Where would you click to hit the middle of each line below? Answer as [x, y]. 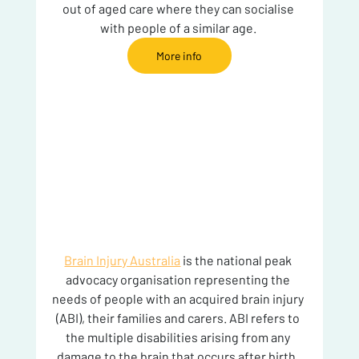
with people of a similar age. [179, 27]
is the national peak [238, 260]
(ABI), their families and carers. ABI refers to [179, 317]
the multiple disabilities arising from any [179, 337]
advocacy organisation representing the [179, 279]
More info [179, 55]
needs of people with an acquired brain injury [179, 298]
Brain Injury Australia [123, 260]
